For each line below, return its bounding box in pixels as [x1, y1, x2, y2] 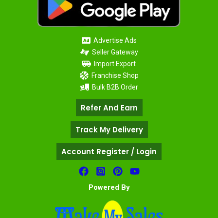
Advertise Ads [93, 36, 137, 44]
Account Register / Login [61, 146, 157, 157]
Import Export [94, 59, 136, 68]
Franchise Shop [91, 71, 139, 79]
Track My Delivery [75, 124, 143, 135]
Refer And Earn [80, 102, 138, 113]
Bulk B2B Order [91, 83, 138, 91]
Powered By [88, 182, 130, 192]
